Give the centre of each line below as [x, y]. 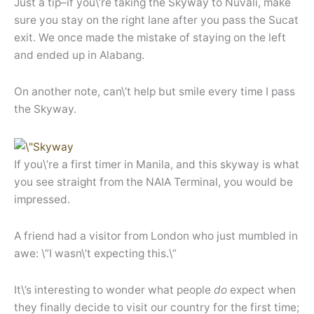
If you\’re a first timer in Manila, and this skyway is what [157, 164]
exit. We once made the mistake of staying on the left [150, 38]
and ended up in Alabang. [79, 55]
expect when [261, 289]
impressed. [42, 199]
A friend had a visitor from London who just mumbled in [156, 235]
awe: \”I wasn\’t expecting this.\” [95, 253]
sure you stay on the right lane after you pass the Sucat [156, 20]
